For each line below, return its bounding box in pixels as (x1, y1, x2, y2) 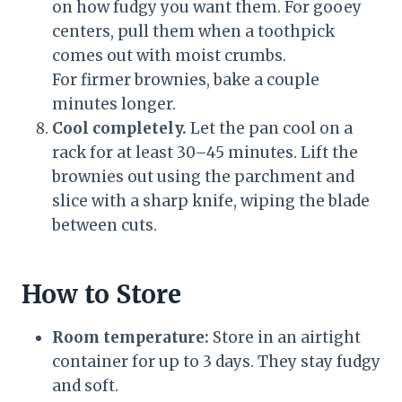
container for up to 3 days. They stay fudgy (52, 352, 380, 372)
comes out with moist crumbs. (52, 46, 286, 66)
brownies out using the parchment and (52, 167, 354, 188)
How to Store (22, 278, 181, 311)
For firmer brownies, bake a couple (52, 70, 319, 91)
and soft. (52, 376, 118, 397)
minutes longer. (52, 94, 176, 115)
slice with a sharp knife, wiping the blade (52, 191, 370, 212)
